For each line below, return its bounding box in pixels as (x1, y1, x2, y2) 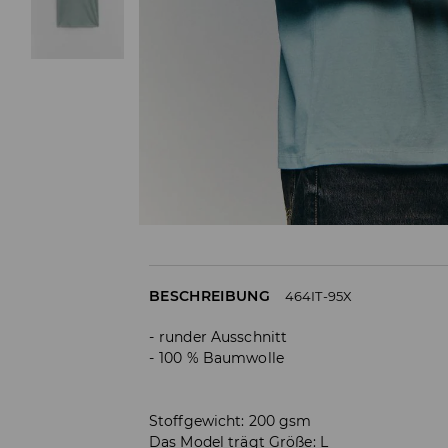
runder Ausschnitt (159, 327, 288, 346)
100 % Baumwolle (159, 348, 284, 367)
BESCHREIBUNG (149, 286, 270, 305)
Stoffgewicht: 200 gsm (149, 411, 312, 430)
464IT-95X (284, 287, 353, 304)
